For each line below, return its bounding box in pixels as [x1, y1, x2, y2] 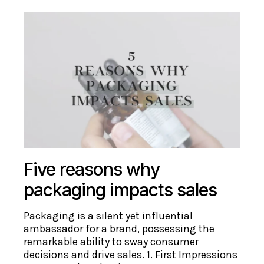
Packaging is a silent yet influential [24, 209, 193, 222]
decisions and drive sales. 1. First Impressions [24, 247, 238, 261]
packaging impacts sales [24, 179, 217, 200]
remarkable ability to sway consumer [24, 235, 199, 248]
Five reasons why [24, 158, 160, 180]
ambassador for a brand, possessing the [24, 222, 215, 235]
